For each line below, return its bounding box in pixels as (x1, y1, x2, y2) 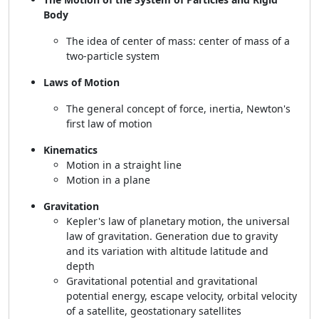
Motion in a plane (66, 173, 150, 187)
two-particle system (66, 49, 159, 63)
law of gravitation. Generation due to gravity (66, 229, 278, 243)
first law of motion (66, 117, 152, 130)
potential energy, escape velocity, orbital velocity (66, 289, 297, 303)
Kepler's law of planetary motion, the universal (66, 214, 290, 228)
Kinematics (43, 143, 98, 157)
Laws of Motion (43, 75, 120, 89)
